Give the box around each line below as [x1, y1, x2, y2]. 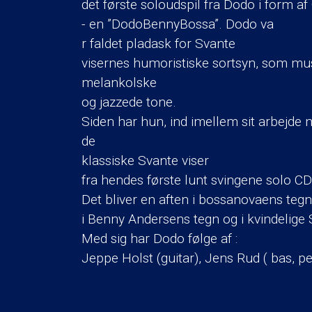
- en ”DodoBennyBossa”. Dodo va [81, 15, 274, 32]
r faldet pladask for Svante [81, 35, 235, 52]
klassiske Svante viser [81, 152, 209, 169]
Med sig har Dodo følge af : [81, 230, 237, 247]
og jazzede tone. [81, 93, 176, 110]
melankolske [81, 74, 157, 91]
